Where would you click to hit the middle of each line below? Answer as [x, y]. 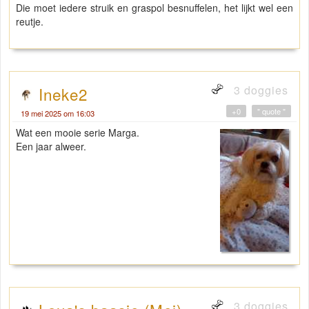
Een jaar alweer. [51, 146]
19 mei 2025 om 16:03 [58, 113]
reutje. [30, 21]
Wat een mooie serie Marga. [78, 132]
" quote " [271, 111]
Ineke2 [63, 93]
